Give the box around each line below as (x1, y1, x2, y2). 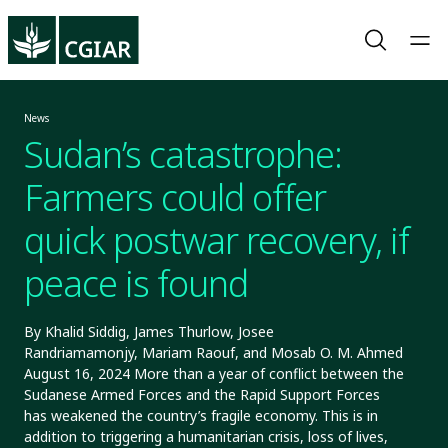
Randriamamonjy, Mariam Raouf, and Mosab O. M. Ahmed (24, 343, 403, 362)
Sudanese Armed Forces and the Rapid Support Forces (24, 385, 380, 404)
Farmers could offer (24, 173, 326, 222)
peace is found (24, 259, 248, 308)
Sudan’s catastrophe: (24, 130, 342, 179)
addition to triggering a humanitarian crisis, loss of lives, (24, 427, 388, 446)
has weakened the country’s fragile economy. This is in (24, 406, 378, 425)
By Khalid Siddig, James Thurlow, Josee (24, 322, 274, 341)
